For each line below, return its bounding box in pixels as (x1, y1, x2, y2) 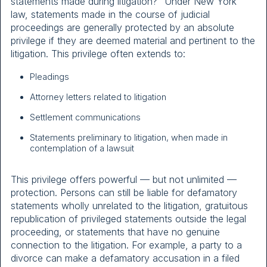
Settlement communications (30, 111, 141, 122)
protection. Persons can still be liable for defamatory (11, 186, 237, 198)
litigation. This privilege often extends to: (11, 47, 185, 60)
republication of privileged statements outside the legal (11, 212, 246, 225)
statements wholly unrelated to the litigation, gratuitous (11, 199, 248, 212)
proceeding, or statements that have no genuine (11, 225, 220, 238)
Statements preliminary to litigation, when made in (30, 132, 228, 142)
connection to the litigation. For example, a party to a (11, 238, 242, 251)
